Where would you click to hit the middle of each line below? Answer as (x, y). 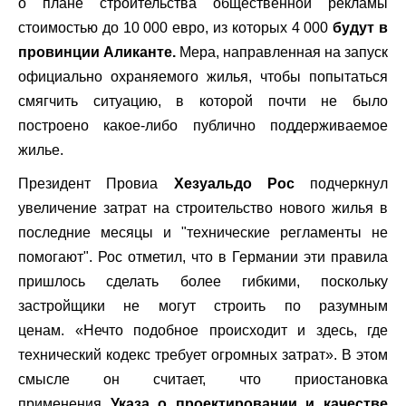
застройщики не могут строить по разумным (203, 306)
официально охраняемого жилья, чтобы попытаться (203, 77)
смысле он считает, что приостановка (203, 379)
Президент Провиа (96, 184)
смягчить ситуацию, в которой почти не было (203, 101)
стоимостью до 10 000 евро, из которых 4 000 (176, 28)
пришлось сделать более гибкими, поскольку (203, 281)
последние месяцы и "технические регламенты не (203, 232)
